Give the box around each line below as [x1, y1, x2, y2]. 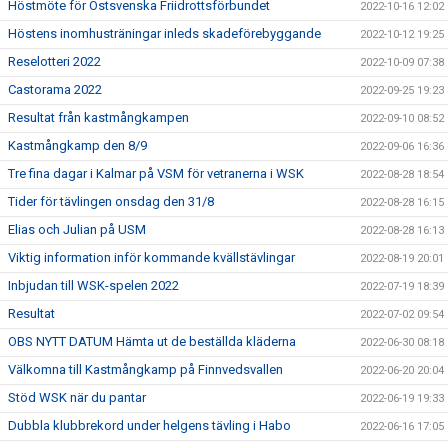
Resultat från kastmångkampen [8, 110, 189, 125]
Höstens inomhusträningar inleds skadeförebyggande [8, 26, 321, 41]
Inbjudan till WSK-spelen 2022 [8, 278, 179, 293]
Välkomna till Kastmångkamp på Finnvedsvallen [8, 362, 283, 377]
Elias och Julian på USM [8, 222, 146, 237]
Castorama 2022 [8, 82, 102, 97]
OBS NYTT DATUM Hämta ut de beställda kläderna [8, 334, 296, 349]
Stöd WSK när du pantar [8, 390, 146, 405]
